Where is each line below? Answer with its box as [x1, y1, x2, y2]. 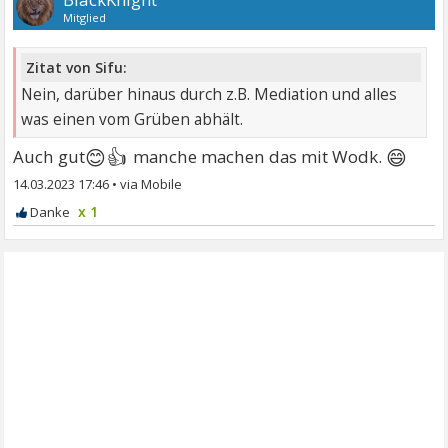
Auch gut [13, 145, 86, 169]
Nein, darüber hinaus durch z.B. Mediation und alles [21, 84, 398, 106]
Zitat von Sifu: [26, 58, 128, 78]
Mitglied [63, 10, 107, 26]
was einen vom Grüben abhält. [21, 109, 244, 131]
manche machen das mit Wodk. [128, 145, 386, 169]
